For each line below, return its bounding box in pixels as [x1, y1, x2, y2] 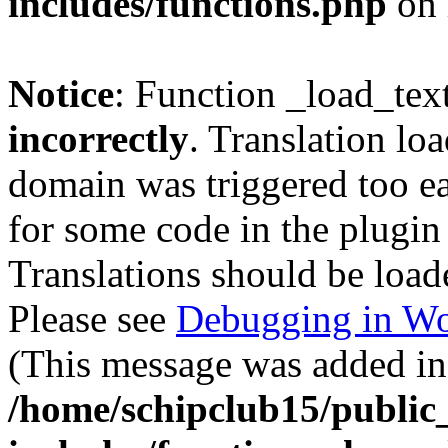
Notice [8, 72, 114, 115]
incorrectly [8, 117, 189, 160]
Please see [8, 297, 176, 340]
